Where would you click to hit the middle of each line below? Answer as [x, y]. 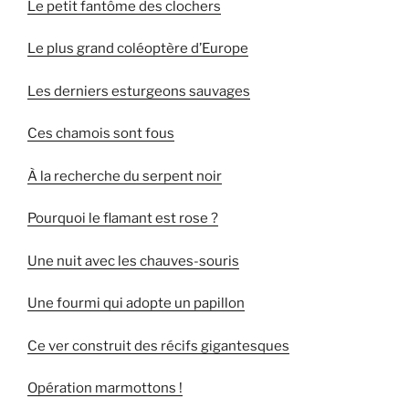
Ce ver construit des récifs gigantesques [158, 346]
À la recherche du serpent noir [125, 176]
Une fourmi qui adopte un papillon [136, 304]
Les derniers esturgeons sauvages [139, 91]
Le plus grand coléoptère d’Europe [138, 49]
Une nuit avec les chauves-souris [133, 261]
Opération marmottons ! [105, 388]
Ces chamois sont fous [101, 134]
